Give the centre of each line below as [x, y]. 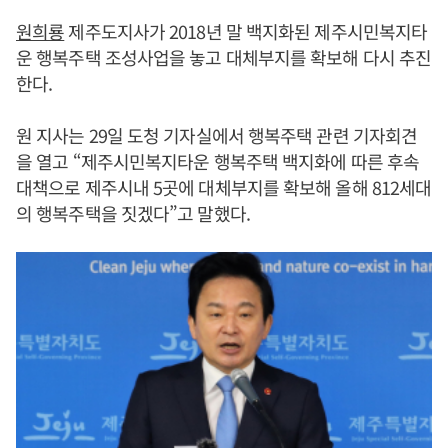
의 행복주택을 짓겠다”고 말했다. [133, 213]
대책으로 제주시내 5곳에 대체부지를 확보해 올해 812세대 [224, 187]
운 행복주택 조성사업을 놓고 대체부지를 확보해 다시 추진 [224, 57]
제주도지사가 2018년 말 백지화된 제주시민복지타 [246, 31]
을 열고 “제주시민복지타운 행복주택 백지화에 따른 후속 [218, 161]
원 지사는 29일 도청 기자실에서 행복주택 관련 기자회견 [217, 135]
